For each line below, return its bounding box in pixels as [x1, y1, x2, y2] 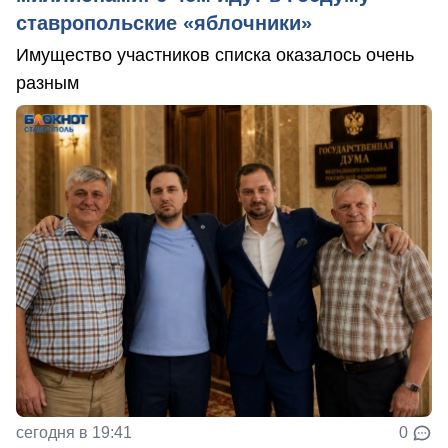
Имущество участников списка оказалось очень [16, 45, 414, 66]
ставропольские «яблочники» [16, 12, 312, 35]
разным [16, 73, 79, 94]
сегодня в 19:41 [16, 424, 132, 442]
